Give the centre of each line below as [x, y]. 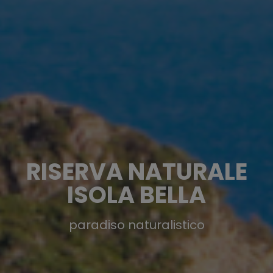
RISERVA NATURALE [136, 171]
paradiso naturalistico [136, 225]
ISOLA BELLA [136, 194]
